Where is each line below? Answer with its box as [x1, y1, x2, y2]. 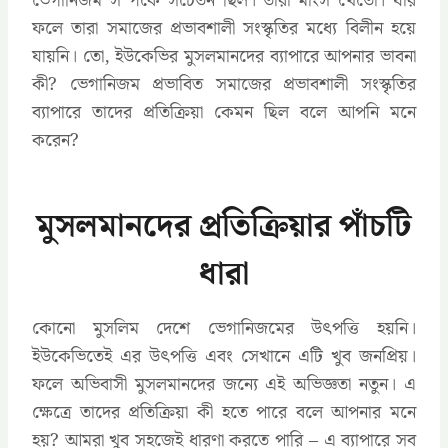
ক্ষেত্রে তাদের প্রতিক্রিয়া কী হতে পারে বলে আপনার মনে [32, 397, 416, 427]
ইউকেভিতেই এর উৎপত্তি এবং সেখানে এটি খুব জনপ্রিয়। [32, 341, 416, 371]
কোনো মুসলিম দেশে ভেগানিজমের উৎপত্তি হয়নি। [32, 313, 416, 343]
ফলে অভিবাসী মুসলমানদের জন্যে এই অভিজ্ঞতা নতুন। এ [32, 369, 416, 399]
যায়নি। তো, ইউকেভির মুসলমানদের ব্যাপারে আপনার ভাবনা [32, 41, 416, 71]
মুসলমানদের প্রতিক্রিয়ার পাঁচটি [36, 200, 412, 252]
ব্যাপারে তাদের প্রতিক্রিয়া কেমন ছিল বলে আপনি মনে [32, 97, 416, 127]
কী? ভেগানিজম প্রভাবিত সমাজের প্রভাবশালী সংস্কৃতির [32, 69, 416, 99]
